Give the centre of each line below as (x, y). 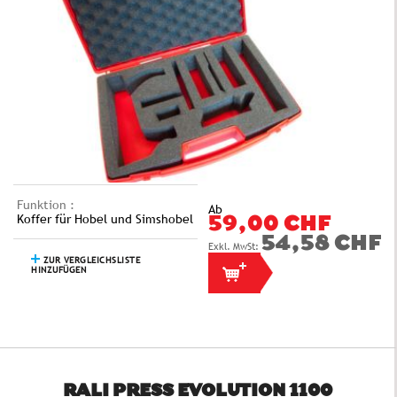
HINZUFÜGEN (58, 270)
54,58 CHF (321, 245)
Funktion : (46, 205)
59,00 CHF (269, 226)
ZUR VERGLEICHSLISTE (90, 261)
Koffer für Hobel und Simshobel (105, 219)
